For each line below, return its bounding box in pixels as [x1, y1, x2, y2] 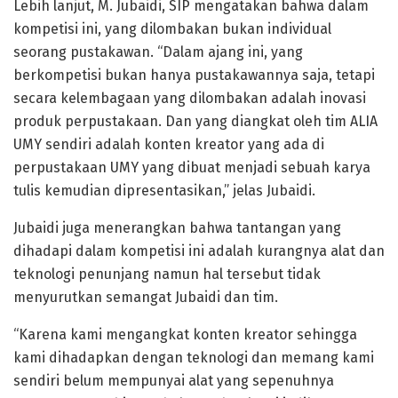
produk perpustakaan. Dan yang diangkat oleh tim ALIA [13, 112, 378, 130]
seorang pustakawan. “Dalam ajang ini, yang [13, 43, 303, 60]
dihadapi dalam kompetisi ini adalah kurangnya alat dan [13, 242, 385, 259]
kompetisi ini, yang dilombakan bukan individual [13, 20, 331, 37]
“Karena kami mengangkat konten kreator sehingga [13, 325, 357, 343]
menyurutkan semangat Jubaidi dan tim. [13, 288, 278, 306]
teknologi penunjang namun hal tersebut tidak [13, 265, 321, 283]
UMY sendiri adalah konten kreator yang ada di [13, 135, 324, 153]
